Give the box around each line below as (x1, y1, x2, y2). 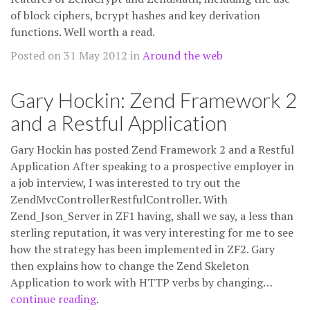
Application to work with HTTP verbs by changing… (10, 275, 272, 290)
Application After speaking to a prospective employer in (10, 158, 294, 174)
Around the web (143, 48, 223, 63)
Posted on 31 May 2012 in (10, 48, 143, 63)
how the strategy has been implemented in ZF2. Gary (10, 241, 275, 257)
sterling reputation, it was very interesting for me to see (10, 225, 293, 240)
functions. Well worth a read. (10, 24, 155, 39)
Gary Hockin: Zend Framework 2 (10, 87, 297, 112)
